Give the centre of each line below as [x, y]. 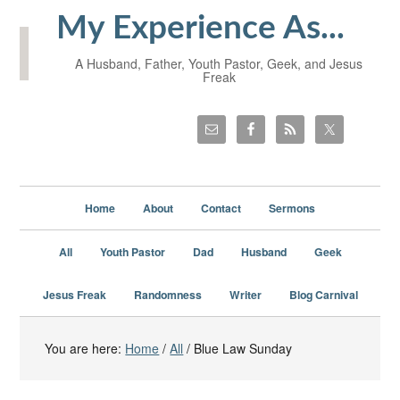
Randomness [167, 294]
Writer [245, 294]
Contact [221, 208]
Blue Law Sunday [242, 348]
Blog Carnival [323, 294]
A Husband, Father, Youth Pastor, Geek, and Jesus [219, 63]
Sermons [292, 208]
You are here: [85, 348]
